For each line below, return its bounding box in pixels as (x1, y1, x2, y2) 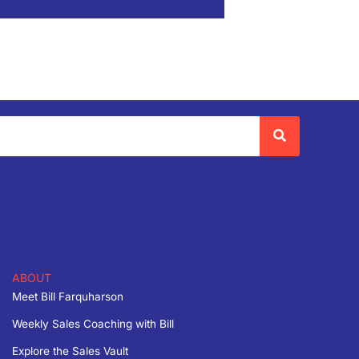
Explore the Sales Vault (11, 344, 128, 357)
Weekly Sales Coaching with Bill (11, 317, 174, 330)
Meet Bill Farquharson (11, 289, 123, 303)
